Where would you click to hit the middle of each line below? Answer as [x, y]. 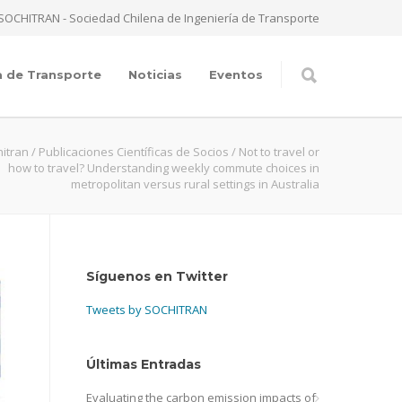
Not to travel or [279, 152]
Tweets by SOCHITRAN [147, 310]
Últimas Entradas [144, 364]
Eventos [236, 74]
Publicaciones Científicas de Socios [134, 152]
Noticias [155, 74]
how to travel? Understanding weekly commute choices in [164, 168]
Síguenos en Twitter [157, 276]
